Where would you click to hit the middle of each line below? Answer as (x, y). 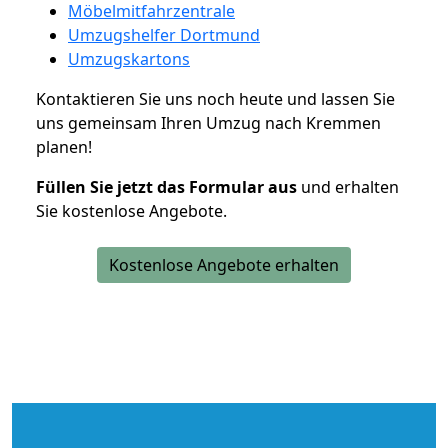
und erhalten (348, 186)
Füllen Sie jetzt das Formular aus (166, 186)
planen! (64, 146)
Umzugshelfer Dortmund (164, 34)
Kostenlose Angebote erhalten (224, 264)
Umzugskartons (129, 58)
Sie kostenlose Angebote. (131, 210)
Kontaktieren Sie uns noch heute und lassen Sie (215, 98)
